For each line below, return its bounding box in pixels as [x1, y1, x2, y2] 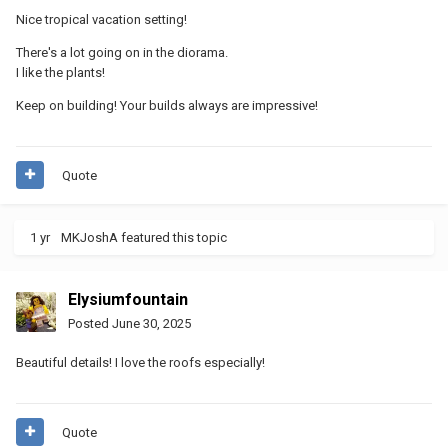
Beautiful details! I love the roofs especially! [16, 354, 268, 370]
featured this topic [118, 229, 227, 245]
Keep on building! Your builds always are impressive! [16, 97, 318, 113]
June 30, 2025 [112, 315, 191, 331]
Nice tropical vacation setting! [16, 11, 187, 27]
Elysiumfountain [68, 289, 188, 309]
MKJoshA [61, 229, 118, 245]
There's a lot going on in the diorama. [16, 44, 228, 60]
